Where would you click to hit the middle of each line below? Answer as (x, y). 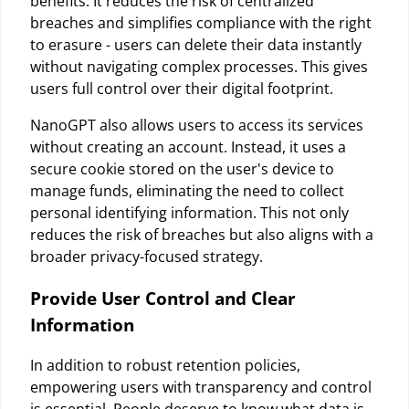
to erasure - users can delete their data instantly (196, 44)
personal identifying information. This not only (189, 212)
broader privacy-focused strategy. (147, 256)
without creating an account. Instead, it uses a (188, 147)
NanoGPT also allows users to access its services (197, 125)
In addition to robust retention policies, (165, 366)
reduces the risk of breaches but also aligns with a (202, 234)
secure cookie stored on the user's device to (182, 168)
